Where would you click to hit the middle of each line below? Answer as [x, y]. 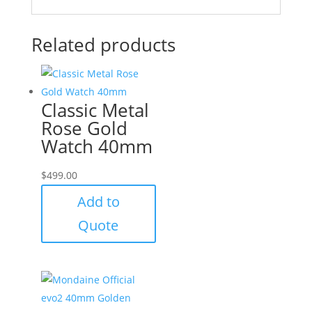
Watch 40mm [96, 146]
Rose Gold [84, 128]
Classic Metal [95, 110]
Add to [98, 202]
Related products [103, 45]
